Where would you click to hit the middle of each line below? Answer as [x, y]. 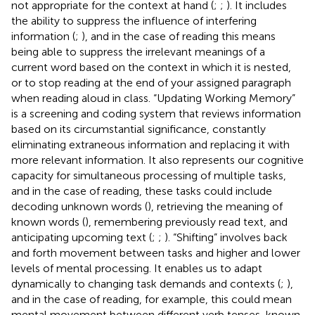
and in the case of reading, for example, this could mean [152, 299]
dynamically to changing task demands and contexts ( [146, 283]
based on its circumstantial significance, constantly [139, 129]
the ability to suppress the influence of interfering [134, 20]
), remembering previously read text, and [186, 221]
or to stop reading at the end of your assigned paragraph [151, 82]
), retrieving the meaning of [215, 206]
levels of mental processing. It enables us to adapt [137, 268]
